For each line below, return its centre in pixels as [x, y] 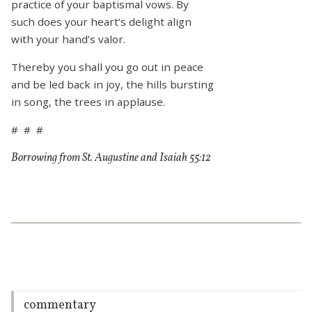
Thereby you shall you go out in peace [107, 67]
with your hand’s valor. [68, 39]
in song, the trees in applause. [88, 101]
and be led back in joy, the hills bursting [112, 84]
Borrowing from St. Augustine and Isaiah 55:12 [111, 158]
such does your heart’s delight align [101, 21]
